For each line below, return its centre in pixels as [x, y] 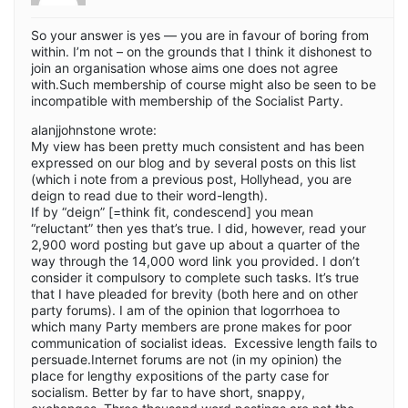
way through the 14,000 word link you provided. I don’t [195, 261]
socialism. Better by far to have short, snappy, [168, 393]
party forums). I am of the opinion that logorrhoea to [185, 311]
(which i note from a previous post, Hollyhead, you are [191, 179]
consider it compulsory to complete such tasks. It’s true [195, 278]
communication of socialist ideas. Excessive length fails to [204, 343]
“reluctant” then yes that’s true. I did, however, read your [199, 229]
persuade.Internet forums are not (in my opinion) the [186, 360]
